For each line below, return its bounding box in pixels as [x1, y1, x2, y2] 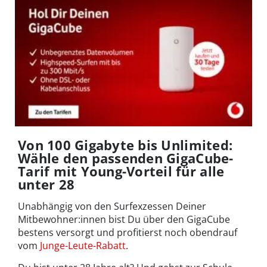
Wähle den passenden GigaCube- [18, 148, 234, 167]
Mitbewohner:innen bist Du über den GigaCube [18, 212, 230, 226]
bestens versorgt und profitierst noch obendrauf [18, 225, 237, 239]
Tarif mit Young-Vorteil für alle [18, 162, 225, 180]
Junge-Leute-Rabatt [40, 238, 126, 252]
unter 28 [18, 175, 75, 193]
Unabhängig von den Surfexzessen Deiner [18, 199, 206, 213]
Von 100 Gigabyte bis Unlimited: [18, 135, 233, 154]
